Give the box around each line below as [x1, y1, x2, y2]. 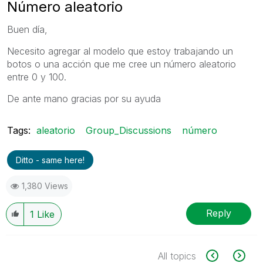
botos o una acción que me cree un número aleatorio [7, 58, 236, 70]
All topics [158, 249, 196, 262]
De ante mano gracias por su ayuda [7, 92, 161, 104]
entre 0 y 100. [7, 70, 66, 83]
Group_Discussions [86, 124, 171, 136]
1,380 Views [22, 180, 68, 191]
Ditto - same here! [16, 154, 85, 165]
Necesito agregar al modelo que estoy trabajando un [7, 45, 233, 57]
